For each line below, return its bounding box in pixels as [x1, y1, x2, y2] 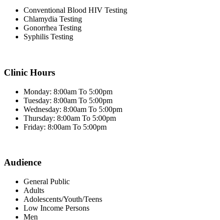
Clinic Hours [4, 67, 55, 78]
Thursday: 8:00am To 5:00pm [24, 113, 116, 122]
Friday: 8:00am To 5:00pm [24, 122, 107, 131]
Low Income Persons [24, 204, 89, 213]
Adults [24, 186, 44, 195]
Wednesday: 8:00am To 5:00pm [24, 105, 122, 113]
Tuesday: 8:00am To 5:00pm [24, 96, 112, 105]
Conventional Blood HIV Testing [24, 6, 127, 15]
